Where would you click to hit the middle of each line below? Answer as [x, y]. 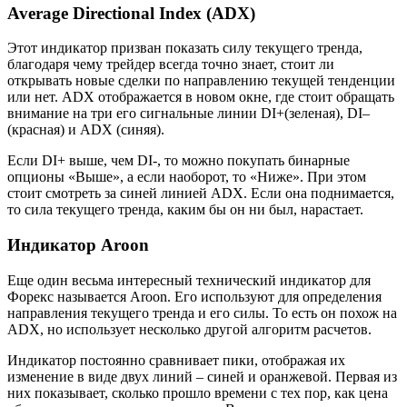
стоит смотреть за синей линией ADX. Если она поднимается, [201, 194]
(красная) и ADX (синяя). [86, 130]
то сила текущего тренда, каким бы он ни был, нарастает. [185, 210]
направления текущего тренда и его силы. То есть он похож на [202, 313]
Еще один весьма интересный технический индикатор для [189, 280]
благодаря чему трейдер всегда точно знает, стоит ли [171, 65]
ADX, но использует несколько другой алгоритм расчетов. [189, 329]
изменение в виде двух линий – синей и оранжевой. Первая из [202, 376]
